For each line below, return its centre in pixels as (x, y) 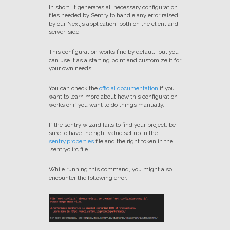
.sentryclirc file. (69, 150)
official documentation (128, 89)
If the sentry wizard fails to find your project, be (112, 125)
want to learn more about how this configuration (113, 97)
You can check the (74, 89)
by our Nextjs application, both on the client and (113, 24)
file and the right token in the (133, 141)
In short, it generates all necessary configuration (113, 7)
